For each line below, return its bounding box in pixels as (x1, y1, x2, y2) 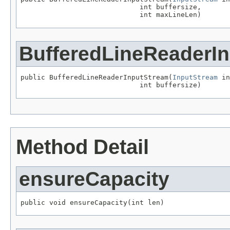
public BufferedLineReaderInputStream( (21, 73, 172, 81)
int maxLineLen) (21, 11, 201, 19)
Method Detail (16, 135, 149, 158)
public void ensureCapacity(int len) (21, 198, 164, 206)
